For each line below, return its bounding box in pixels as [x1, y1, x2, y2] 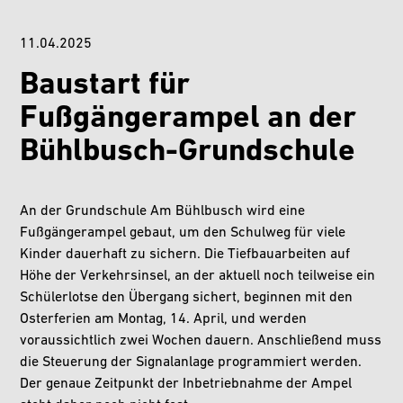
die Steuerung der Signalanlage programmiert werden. [20, 354, 363, 370]
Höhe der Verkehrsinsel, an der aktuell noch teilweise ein [20, 268, 376, 283]
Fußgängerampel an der [20, 103, 357, 135]
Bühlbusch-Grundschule [20, 136, 356, 168]
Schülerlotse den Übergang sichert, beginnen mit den [20, 290, 354, 305]
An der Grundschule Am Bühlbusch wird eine [20, 203, 306, 219]
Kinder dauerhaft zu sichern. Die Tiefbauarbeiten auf [20, 246, 351, 262]
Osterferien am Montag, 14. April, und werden [20, 311, 308, 327]
